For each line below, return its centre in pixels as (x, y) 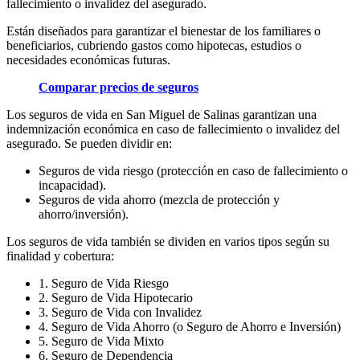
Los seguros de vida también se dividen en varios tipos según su (168, 241)
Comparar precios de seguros (119, 87)
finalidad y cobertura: (60, 256)
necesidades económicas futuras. (88, 59)
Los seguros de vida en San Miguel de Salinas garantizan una (162, 114)
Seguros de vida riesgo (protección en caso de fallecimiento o (193, 170)
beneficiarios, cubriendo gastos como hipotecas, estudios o (154, 45)
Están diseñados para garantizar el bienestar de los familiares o (164, 31)
